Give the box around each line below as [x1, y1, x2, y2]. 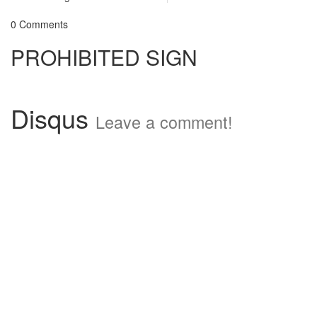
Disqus [11, 100, 96, 136]
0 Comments [11, 17, 68, 31]
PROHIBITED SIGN [11, 42, 197, 72]
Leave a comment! [96, 110, 233, 134]
